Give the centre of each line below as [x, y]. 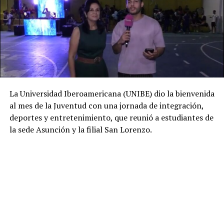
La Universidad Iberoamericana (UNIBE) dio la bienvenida [112, 94]
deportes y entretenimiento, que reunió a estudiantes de [111, 118]
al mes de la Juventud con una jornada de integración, [106, 106]
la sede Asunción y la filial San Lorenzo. [80, 130]
